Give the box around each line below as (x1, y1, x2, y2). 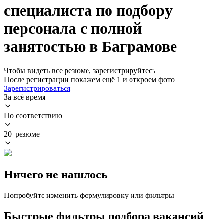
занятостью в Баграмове (4, 38, 177, 56)
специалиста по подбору (4, 1, 173, 20)
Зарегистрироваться (4, 84, 70, 92)
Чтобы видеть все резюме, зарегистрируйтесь (4, 66, 155, 75)
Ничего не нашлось (4, 168, 108, 181)
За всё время (4, 92, 45, 101)
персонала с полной (4, 20, 142, 38)
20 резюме (4, 130, 40, 138)
